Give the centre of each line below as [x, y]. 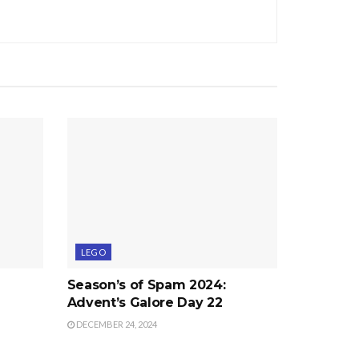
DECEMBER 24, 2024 [115, 325]
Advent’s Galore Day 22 [145, 303]
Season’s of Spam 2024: [146, 285]
